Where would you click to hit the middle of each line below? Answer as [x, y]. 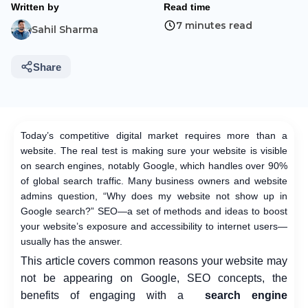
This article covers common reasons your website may [154, 261]
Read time [187, 7]
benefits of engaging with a [108, 295]
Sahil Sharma [65, 30]
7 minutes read [214, 25]
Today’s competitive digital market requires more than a [154, 135]
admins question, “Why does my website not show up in [154, 196]
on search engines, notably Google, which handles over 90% [154, 166]
